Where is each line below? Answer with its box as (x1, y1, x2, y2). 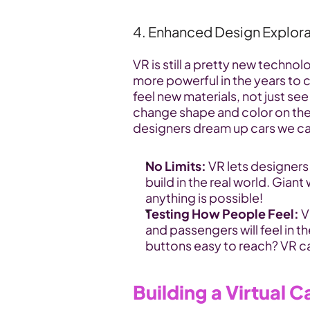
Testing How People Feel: (145, 206, 299, 221)
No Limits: (145, 158, 206, 174)
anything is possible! (145, 190, 263, 206)
